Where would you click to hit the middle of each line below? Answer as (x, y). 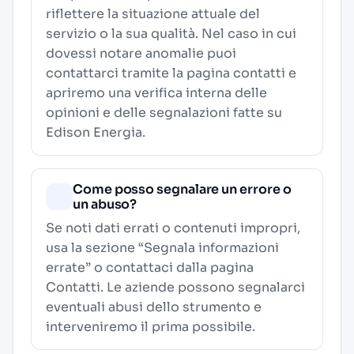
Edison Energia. (96, 132)
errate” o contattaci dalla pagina (150, 267)
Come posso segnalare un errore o (182, 189)
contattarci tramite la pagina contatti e (171, 73)
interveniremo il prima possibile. (151, 327)
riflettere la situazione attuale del (153, 14)
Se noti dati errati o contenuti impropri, (173, 228)
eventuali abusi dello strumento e (154, 307)
